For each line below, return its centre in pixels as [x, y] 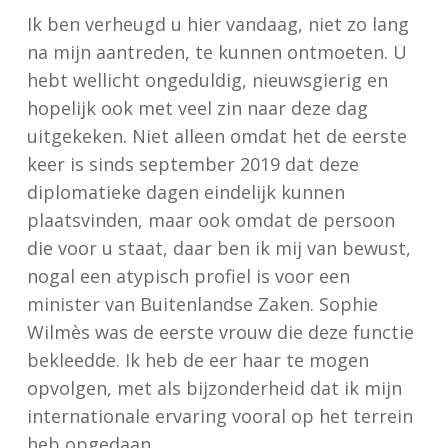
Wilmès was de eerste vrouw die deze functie [220, 332]
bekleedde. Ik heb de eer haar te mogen [197, 360]
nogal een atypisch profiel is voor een [188, 276]
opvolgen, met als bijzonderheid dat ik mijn [214, 388]
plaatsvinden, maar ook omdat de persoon [210, 220]
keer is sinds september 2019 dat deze [192, 164]
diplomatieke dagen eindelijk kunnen [185, 192]
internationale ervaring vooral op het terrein [219, 416]
